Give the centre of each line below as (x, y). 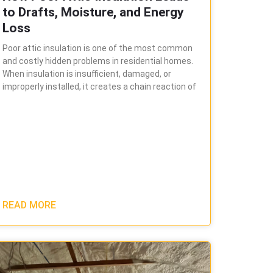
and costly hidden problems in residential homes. (97, 61)
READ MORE (29, 205)
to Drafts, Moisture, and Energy (93, 12)
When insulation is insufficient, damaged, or (87, 73)
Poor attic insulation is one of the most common (97, 48)
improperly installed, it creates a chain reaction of (99, 86)
